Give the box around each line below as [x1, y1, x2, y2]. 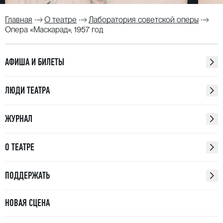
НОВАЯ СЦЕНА [5, 197, 50, 209]
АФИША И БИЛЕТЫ [5, 56, 64, 68]
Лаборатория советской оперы [89, 15, 199, 24]
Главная [5, 15, 32, 24]
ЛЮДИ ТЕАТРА [5, 85, 50, 96]
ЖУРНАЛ [5, 113, 32, 124]
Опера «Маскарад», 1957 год [5, 25, 103, 34]
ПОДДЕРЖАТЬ [5, 170, 50, 181]
